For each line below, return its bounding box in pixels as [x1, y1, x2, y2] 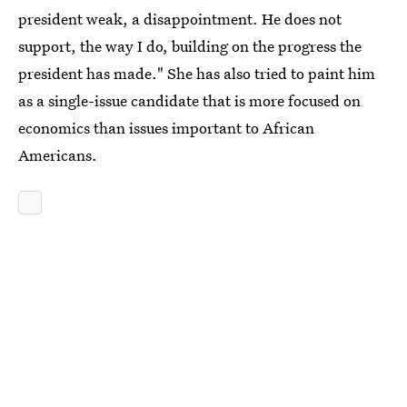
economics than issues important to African [18, 117, 314, 139]
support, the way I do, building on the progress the [18, 35, 362, 57]
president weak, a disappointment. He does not [18, 8, 342, 30]
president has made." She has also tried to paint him [18, 63, 375, 84]
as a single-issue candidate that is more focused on [18, 90, 361, 112]
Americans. [18, 144, 97, 166]
